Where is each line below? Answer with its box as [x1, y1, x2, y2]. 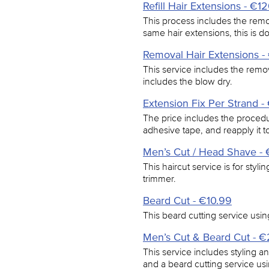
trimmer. [143, 173, 176, 184]
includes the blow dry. [143, 76, 232, 86]
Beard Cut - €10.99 [143, 195, 232, 207]
